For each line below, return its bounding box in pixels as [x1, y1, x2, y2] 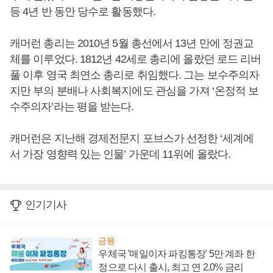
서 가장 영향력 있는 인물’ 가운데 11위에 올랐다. [10, 148, 230, 160]
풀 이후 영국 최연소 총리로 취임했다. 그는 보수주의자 [10, 69, 260, 81]
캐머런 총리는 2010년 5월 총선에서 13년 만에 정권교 [10, 37, 254, 49]
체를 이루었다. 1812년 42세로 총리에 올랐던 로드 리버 [10, 53, 261, 65]
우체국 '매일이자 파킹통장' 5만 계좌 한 [98, 249, 255, 259]
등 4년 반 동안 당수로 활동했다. [10, 5, 155, 18]
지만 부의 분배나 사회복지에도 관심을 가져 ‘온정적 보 [10, 85, 259, 97]
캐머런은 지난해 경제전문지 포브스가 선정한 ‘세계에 [10, 132, 253, 144]
